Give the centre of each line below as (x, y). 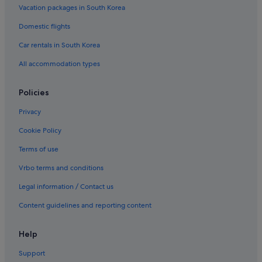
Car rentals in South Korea (59, 45)
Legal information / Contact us (66, 187)
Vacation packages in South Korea (72, 8)
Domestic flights (44, 27)
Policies (34, 93)
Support (32, 254)
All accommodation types (59, 64)
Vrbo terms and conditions (61, 168)
